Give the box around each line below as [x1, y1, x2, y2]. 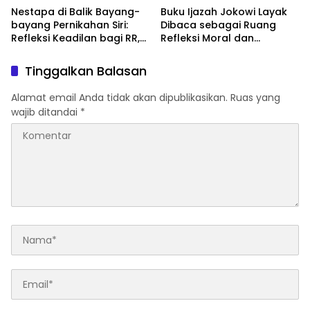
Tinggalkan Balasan [25, 62, 147, 80]
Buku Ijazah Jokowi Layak [161, 5, 287, 19]
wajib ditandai [11, 105, 80, 120]
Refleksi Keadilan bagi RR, [11, 31, 140, 46]
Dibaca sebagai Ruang [161, 18, 276, 33]
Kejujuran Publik [161, 44, 239, 59]
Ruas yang [230, 91, 280, 105]
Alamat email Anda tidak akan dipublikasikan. [11, 91, 228, 105]
